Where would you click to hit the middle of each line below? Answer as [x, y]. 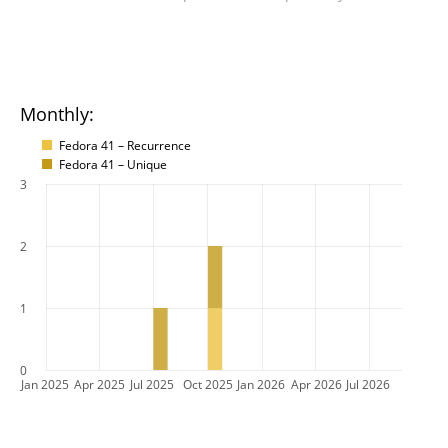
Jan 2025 [45, 384]
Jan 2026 [261, 384]
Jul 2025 [152, 384]
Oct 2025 [208, 384]
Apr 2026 [316, 384]
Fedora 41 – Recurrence [125, 145]
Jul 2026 [368, 384]
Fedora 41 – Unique [113, 164]
